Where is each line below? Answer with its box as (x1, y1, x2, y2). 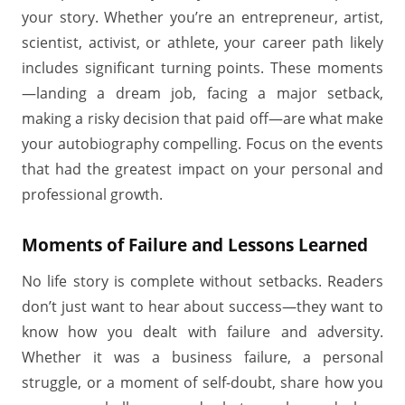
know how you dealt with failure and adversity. (22, 322, 383, 342)
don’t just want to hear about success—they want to (22, 297, 383, 316)
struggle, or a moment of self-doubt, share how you (22, 372, 383, 392)
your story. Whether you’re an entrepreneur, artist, (22, 7, 383, 27)
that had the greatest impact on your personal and (22, 159, 383, 179)
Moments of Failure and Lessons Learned (22, 232, 368, 257)
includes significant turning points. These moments (22, 58, 383, 78)
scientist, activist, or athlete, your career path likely (22, 33, 383, 52)
